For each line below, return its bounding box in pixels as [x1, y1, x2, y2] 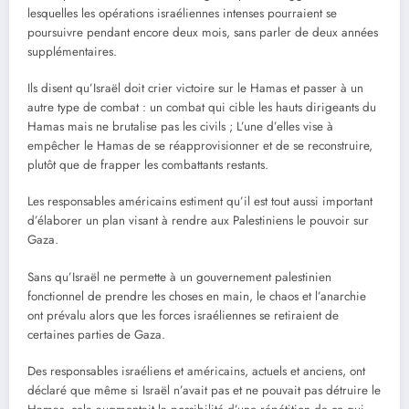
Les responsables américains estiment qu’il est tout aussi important [27, 193, 372, 211]
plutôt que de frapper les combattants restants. [27, 156, 268, 174]
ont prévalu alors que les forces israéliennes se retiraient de [27, 306, 339, 324]
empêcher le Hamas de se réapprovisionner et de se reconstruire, [27, 137, 372, 155]
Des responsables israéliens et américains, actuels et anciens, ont [27, 362, 365, 380]
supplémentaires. [27, 43, 117, 61]
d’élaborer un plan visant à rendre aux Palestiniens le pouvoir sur [27, 212, 369, 230]
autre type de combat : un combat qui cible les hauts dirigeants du [27, 99, 376, 117]
